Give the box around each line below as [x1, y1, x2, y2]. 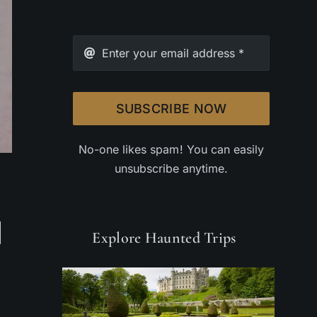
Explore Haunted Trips [92, 228, 236, 247]
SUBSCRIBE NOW [115, 100, 227, 116]
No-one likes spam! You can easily [79, 142, 264, 156]
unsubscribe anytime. [114, 161, 229, 175]
